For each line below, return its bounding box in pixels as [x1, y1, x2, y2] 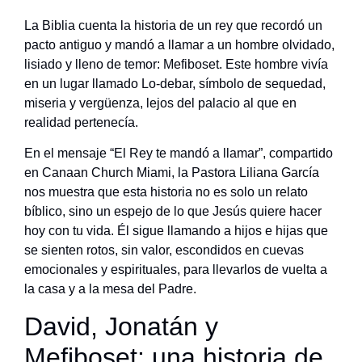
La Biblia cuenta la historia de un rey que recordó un [24, 19, 322, 32]
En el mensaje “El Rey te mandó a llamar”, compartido [24, 146, 333, 161]
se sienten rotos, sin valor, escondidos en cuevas [24, 243, 304, 258]
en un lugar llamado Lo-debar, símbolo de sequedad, [24, 77, 326, 90]
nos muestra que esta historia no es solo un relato [24, 185, 308, 200]
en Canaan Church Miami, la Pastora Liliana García [24, 166, 319, 180]
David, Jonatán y [24, 311, 218, 341]
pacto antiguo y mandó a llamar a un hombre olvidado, [24, 38, 335, 52]
